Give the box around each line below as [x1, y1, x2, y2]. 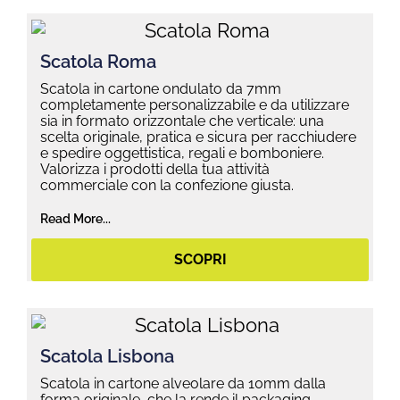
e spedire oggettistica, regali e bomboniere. [40, 144, 324, 162]
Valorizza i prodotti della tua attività [40, 160, 270, 178]
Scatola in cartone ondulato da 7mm [40, 79, 281, 97]
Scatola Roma [40, 50, 156, 72]
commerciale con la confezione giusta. [40, 176, 294, 194]
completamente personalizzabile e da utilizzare [40, 96, 349, 113]
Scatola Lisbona [40, 346, 174, 368]
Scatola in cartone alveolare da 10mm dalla [40, 375, 326, 393]
